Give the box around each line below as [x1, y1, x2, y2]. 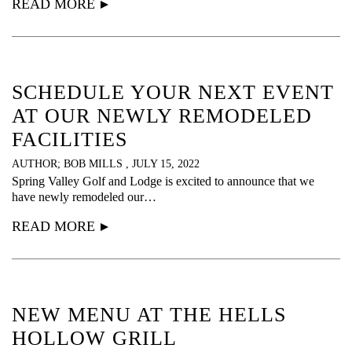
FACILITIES [12, 128, 127, 152]
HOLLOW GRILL [12, 327, 177, 350]
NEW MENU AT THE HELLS [12, 303, 286, 327]
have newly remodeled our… [12, 190, 156, 204]
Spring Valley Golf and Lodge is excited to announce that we [12, 174, 314, 189]
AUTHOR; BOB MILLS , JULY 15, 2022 [12, 158, 200, 170]
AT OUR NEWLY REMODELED [12, 104, 312, 128]
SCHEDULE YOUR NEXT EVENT [12, 81, 334, 104]
